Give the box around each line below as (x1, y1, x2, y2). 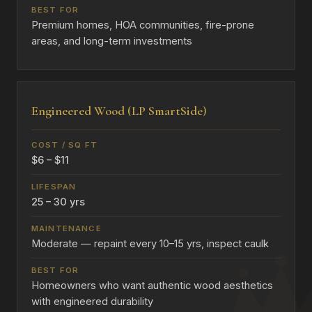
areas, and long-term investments (31, 35, 192, 48)
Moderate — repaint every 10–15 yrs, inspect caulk (31, 237, 269, 251)
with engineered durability (31, 295, 153, 309)
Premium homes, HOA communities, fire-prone (31, 19, 254, 32)
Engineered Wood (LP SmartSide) (31, 103, 207, 119)
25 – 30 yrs (31, 196, 85, 209)
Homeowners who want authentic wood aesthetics (31, 279, 273, 292)
